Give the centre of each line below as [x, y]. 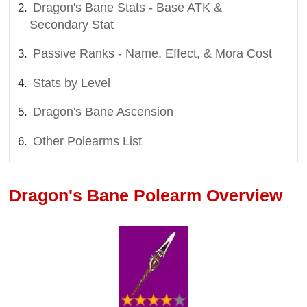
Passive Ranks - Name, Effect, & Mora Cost [153, 54]
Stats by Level [72, 83]
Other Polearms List [88, 141]
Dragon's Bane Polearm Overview [146, 196]
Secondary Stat [72, 24]
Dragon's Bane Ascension [103, 112]
